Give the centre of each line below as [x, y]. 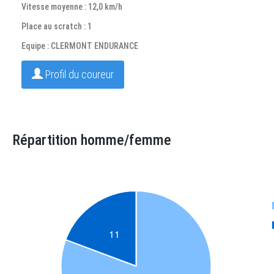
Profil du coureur [78, 74]
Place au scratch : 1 [57, 26]
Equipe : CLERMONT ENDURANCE [80, 46]
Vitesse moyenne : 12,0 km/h [72, 7]
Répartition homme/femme [92, 140]
